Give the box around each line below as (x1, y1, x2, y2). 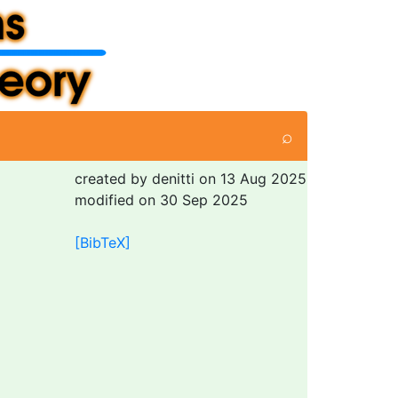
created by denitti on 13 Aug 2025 (74, 170, 306, 187)
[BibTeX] (74, 234, 131, 251)
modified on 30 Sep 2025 (74, 191, 248, 209)
